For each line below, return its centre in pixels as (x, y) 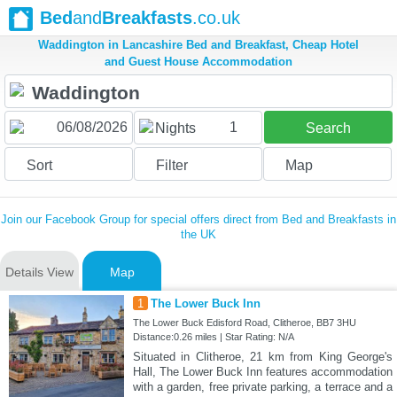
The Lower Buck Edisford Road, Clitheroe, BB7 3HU (244, 323)
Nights (175, 128)
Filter (171, 166)
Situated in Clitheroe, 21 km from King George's (262, 357)
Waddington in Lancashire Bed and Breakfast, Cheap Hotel (198, 45)
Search (328, 128)
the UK (198, 235)
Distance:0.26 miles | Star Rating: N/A (213, 337)
